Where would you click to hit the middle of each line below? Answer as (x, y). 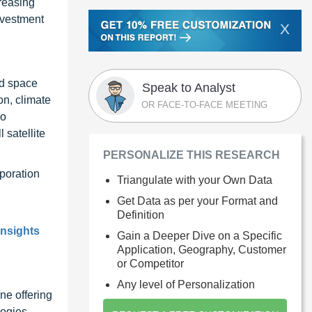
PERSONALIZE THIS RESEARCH (192, 155)
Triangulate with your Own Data (195, 180)
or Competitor (150, 263)
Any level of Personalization (186, 284)
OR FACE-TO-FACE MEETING (204, 104)
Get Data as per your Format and (197, 201)
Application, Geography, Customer (202, 249)
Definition (141, 214)
